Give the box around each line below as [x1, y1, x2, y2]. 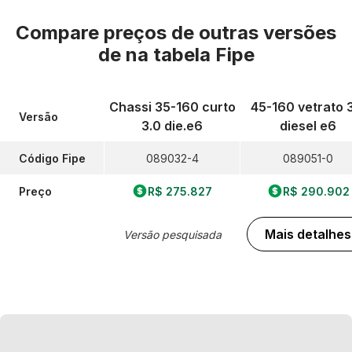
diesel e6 [280, 118, 336, 134]
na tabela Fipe [125, 43, 255, 66]
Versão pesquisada [123, 227, 222, 241]
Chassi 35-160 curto [108, 99, 236, 115]
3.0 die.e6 [141, 118, 203, 134]
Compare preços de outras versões [16, 21, 336, 44]
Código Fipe [19, 151, 86, 165]
